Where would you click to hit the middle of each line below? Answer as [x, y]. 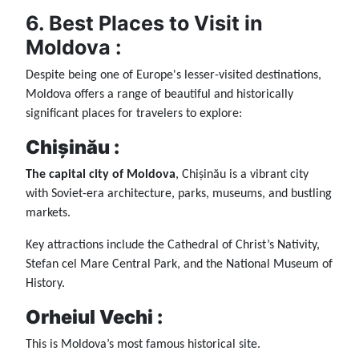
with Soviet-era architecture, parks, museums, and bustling [179, 194]
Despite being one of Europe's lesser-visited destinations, [173, 75]
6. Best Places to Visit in [144, 23]
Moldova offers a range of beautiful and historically [159, 94]
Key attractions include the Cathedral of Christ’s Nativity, [173, 245]
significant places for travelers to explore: [134, 113]
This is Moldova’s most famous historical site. [143, 344]
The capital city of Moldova [101, 174]
